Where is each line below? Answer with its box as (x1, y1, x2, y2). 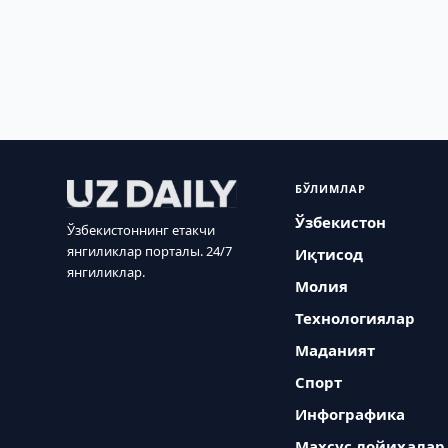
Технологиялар (295, 308, 416, 328)
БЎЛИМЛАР (295, 181, 367, 196)
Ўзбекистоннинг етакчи (67, 221, 216, 239)
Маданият (295, 340, 376, 360)
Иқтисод (295, 244, 364, 264)
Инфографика (295, 404, 406, 424)
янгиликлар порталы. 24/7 (67, 242, 233, 260)
